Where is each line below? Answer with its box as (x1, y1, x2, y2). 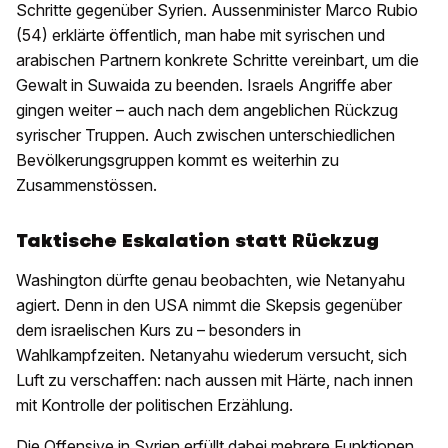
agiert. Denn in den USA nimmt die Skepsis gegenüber (16, 295, 402, 316)
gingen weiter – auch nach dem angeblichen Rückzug (16, 100, 398, 121)
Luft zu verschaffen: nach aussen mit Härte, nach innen (16, 370, 413, 391)
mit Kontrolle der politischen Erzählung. (16, 395, 293, 416)
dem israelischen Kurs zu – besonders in (16, 320, 301, 341)
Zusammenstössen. (16, 175, 157, 196)
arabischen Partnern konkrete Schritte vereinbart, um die (16, 50, 419, 71)
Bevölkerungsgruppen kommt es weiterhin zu (16, 150, 339, 171)
